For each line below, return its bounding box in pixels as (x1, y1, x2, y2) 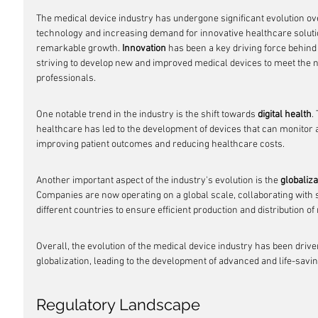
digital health (258, 109, 312, 121)
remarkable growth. (36, 43, 122, 55)
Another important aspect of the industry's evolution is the (36, 175, 280, 187)
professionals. (36, 72, 96, 84)
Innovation (122, 43, 166, 55)
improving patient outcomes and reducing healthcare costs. (36, 138, 285, 150)
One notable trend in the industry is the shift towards (36, 109, 258, 121)
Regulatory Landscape (36, 295, 200, 314)
